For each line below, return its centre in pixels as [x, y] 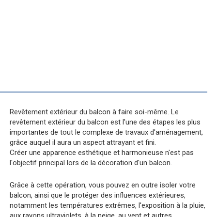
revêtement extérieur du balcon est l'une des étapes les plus [105, 122]
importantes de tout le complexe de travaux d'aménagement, [106, 132]
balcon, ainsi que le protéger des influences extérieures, [98, 195]
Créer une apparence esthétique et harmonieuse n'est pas [102, 153]
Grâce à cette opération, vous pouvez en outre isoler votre [103, 185]
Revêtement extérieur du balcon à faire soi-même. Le [94, 112]
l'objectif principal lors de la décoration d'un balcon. [91, 163]
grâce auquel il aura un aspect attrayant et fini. [83, 142]
